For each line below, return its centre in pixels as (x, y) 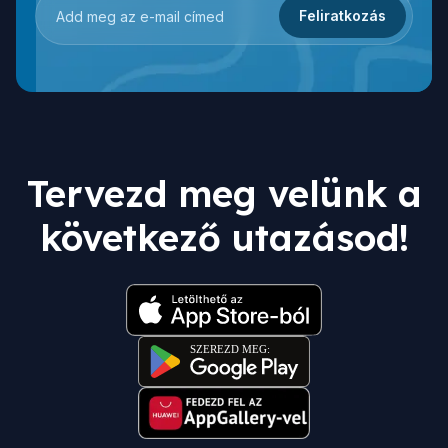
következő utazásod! (224, 237)
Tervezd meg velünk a (224, 193)
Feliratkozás (342, 15)
